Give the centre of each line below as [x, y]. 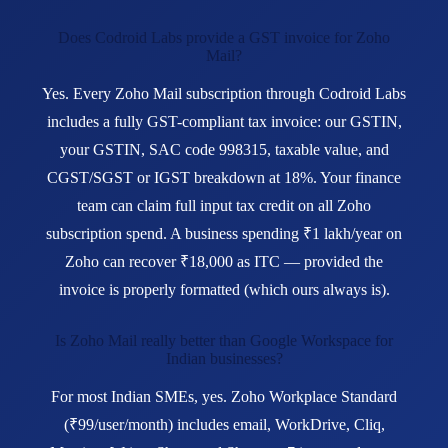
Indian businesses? [224, 359]
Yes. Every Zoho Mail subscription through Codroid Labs [224, 94]
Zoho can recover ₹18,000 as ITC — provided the [224, 262]
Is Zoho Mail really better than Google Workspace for [224, 341]
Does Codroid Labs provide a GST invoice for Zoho [224, 38]
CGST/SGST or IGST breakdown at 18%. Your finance [224, 178]
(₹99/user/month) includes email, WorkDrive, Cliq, [224, 425]
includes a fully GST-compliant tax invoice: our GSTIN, [224, 122]
